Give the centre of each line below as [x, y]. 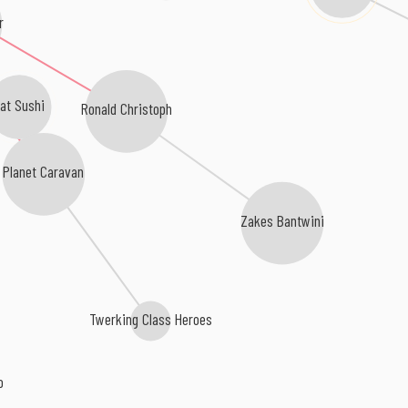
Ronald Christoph [126, 108]
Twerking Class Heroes [150, 318]
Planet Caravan [43, 171]
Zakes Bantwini [282, 221]
